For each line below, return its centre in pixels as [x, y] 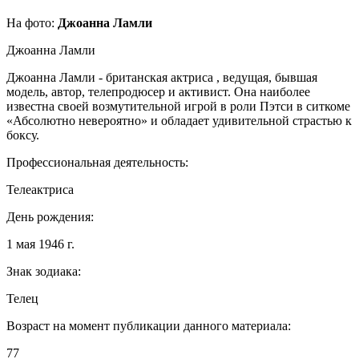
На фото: [32, 22]
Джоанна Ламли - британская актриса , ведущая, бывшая [162, 77]
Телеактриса [40, 189]
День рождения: [50, 216]
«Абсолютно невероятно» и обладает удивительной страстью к [179, 120]
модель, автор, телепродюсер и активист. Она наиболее [158, 91]
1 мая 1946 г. [40, 244]
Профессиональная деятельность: [97, 162]
